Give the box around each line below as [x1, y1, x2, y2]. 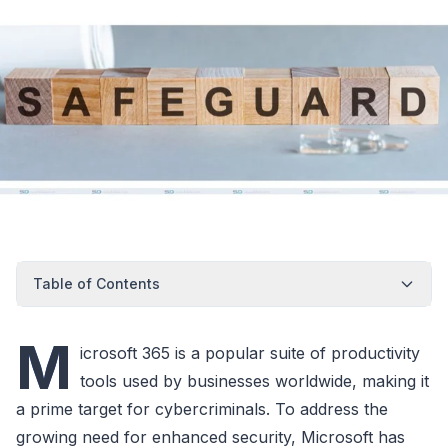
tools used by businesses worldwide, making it [80, 370, 429, 391]
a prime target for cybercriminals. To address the [16, 398, 388, 419]
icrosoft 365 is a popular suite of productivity [80, 342, 420, 363]
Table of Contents [33, 274, 160, 292]
